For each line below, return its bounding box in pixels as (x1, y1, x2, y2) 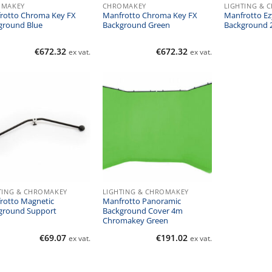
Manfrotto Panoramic (102, 196, 181, 207)
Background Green (102, 20, 170, 31)
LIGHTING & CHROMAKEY (102, 186, 189, 196)
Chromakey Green (102, 216, 168, 226)
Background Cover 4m (102, 206, 183, 217)
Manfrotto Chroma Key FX (102, 10, 197, 21)
